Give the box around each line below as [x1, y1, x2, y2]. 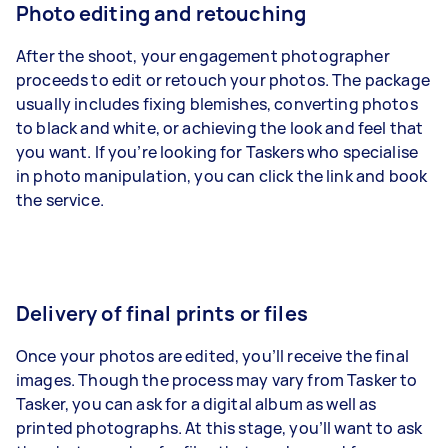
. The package [324, 68, 430, 91]
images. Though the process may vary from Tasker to [16, 368, 418, 391]
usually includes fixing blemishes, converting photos [16, 92, 418, 115]
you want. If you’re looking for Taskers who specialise [16, 140, 419, 163]
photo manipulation [33, 164, 188, 187]
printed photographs [16, 416, 178, 439]
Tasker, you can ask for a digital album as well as [16, 392, 377, 415]
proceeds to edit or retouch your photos [16, 68, 325, 91]
